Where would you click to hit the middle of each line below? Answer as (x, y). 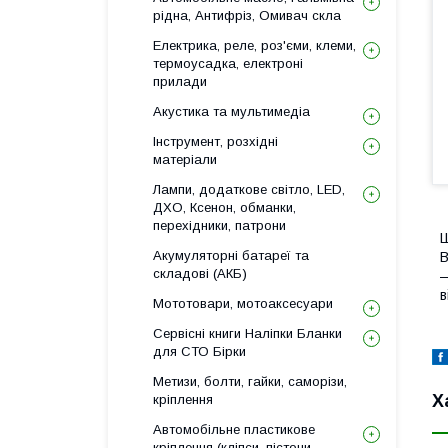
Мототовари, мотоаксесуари (243, 303)
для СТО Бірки (199, 351)
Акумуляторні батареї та (231, 255)
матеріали (185, 159)
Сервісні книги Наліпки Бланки (247, 333)
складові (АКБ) (200, 273)
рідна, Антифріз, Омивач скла (247, 15)
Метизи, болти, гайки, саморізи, (250, 381)
